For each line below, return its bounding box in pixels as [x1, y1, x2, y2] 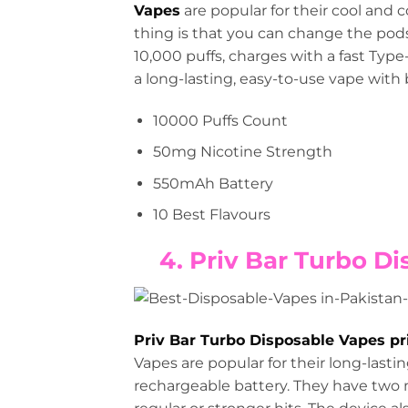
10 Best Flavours [152, 206, 270, 224]
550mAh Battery [152, 174, 273, 192]
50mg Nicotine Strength [152, 143, 332, 161]
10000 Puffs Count [152, 111, 288, 129]
